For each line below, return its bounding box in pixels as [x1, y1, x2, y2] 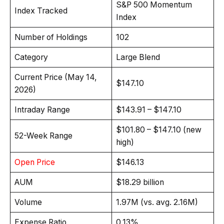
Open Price [14, 157, 55, 167]
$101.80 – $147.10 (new [115, 124, 201, 134]
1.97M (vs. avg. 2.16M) [115, 197, 198, 207]
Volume [14, 197, 42, 207]
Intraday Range [14, 104, 70, 114]
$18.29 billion [115, 177, 164, 187]
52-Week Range [14, 130, 72, 140]
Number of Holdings [14, 32, 87, 42]
